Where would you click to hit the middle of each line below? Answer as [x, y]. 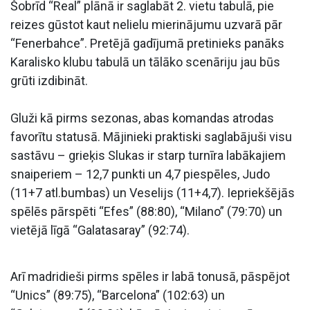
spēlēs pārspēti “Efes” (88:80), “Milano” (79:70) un [146, 211]
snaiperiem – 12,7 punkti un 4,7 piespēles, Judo [140, 174]
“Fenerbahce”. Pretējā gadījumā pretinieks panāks [147, 43]
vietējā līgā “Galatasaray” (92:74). [100, 230]
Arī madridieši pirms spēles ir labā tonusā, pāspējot [150, 276]
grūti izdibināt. [49, 80]
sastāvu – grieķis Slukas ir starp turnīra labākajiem [148, 155]
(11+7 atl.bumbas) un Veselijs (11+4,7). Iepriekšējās [153, 192]
